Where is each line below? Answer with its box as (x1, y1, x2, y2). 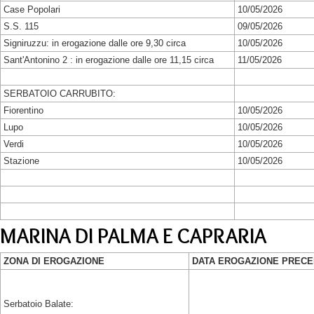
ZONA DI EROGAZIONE (4, 256, 104, 266)
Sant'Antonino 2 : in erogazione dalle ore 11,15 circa (4, 55, 214, 65)
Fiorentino (4, 105, 43, 116)
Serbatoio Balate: (4, 299, 74, 309)
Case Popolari (4, 4, 60, 15)
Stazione (4, 156, 39, 166)
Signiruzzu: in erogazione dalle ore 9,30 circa (4, 38, 186, 48)
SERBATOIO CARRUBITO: (4, 88, 116, 99)
